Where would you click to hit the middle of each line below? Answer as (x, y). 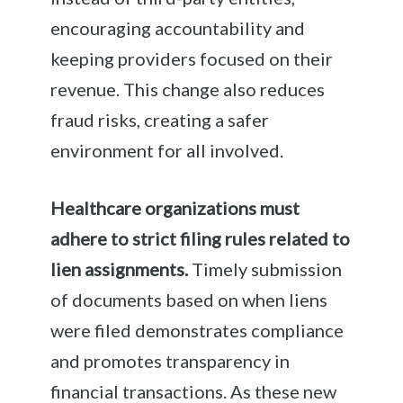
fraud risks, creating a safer (160, 119)
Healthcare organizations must (175, 207)
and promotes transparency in (170, 360)
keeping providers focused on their (192, 58)
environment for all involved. (167, 150)
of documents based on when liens (189, 299)
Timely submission (265, 269)
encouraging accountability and (178, 27)
